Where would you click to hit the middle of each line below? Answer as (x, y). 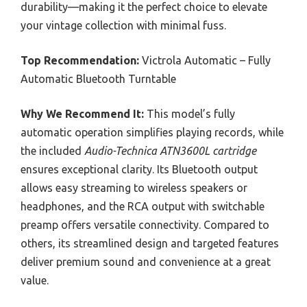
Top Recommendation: (80, 60)
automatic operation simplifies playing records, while (152, 132)
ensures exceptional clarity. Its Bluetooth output (139, 169)
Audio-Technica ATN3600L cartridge (170, 150)
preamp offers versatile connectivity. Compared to (145, 224)
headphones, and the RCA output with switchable (143, 206)
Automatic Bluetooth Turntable (98, 78)
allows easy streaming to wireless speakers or (134, 187)
